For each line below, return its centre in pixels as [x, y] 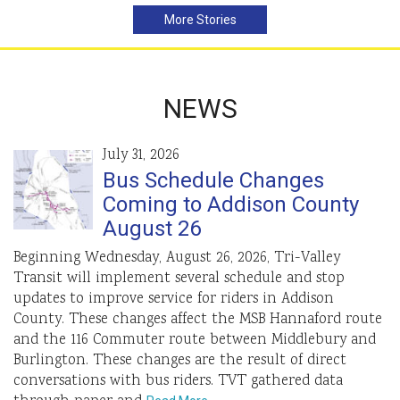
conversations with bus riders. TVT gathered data [178, 382]
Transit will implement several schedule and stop [179, 279]
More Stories [200, 20]
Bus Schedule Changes [213, 181]
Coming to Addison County [231, 205]
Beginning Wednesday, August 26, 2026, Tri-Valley [177, 258]
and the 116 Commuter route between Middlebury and [195, 341]
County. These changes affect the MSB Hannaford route [198, 320]
